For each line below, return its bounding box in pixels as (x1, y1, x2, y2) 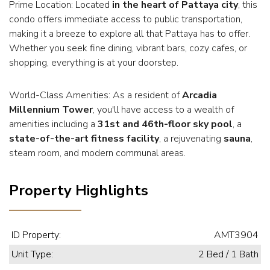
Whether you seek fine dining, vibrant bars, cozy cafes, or (9, 41, 247, 55)
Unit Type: (11, 247, 53, 261)
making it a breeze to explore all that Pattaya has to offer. (9, 27, 250, 40)
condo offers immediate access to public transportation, (9, 12, 242, 26)
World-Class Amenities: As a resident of (9, 88, 182, 102)
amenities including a (9, 117, 98, 131)
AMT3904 (214, 228, 259, 242)
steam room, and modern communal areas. (9, 146, 186, 160)
